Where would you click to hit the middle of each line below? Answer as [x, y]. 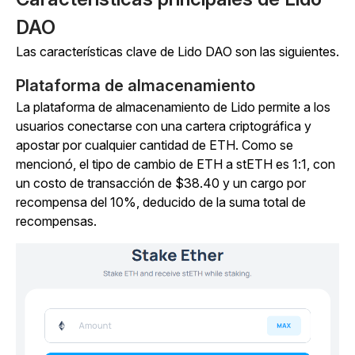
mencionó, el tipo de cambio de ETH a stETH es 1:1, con [176, 164]
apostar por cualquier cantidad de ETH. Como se [155, 145]
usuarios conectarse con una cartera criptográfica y [164, 126]
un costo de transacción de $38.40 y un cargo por [161, 183]
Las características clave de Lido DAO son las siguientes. [177, 51]
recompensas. [56, 221]
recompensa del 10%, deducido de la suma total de [161, 202]
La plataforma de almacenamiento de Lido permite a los [173, 107]
